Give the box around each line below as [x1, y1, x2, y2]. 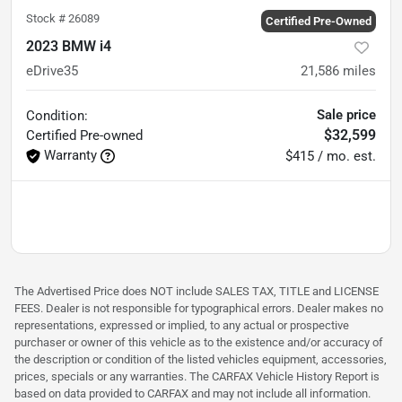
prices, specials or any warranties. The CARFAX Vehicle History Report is [14, 370, 380, 384]
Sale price [317, 107, 376, 124]
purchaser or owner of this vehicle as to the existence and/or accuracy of [14, 336, 383, 350]
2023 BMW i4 [26, 38, 111, 56]
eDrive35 [26, 63, 78, 80]
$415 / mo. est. [285, 148, 376, 165]
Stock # [26, 12, 68, 26]
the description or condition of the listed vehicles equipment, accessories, [14, 353, 387, 367]
